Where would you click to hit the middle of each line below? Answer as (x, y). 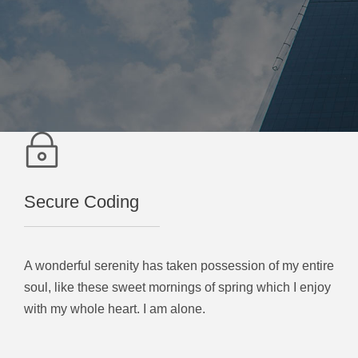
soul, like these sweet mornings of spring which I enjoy (177, 287)
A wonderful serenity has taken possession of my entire (179, 266)
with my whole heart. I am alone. (115, 309)
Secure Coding (82, 202)
